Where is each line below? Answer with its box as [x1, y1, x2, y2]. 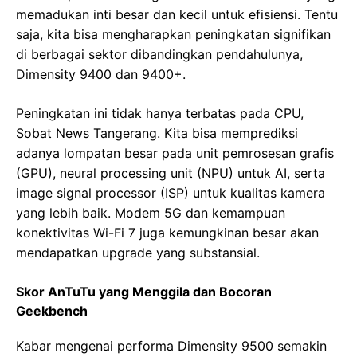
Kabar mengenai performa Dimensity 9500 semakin [16, 338, 327, 355]
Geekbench [16, 303, 88, 320]
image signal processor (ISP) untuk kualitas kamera [16, 185, 325, 202]
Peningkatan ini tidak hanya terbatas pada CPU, [16, 105, 304, 122]
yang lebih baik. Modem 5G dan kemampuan [16, 205, 285, 222]
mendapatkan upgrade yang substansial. [16, 245, 260, 261]
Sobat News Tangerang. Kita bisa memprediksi [16, 125, 298, 142]
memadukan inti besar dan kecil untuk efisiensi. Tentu [16, 6, 338, 23]
